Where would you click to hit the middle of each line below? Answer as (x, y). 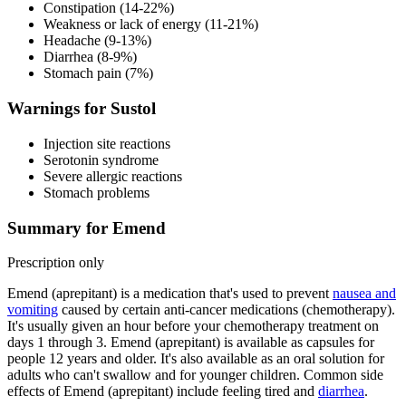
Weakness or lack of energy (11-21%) (151, 24)
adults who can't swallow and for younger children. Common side (195, 375)
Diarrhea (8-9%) (90, 57)
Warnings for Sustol (82, 109)
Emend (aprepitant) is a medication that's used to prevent (170, 294)
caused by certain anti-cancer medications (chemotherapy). (227, 310)
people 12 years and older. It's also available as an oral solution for (196, 359)
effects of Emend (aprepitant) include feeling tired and (163, 391)
